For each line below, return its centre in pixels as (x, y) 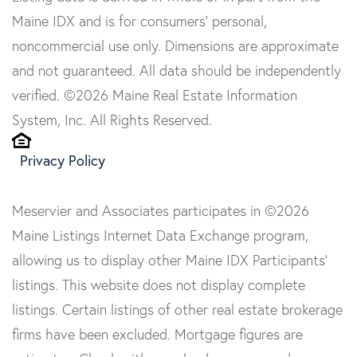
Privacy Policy (63, 161)
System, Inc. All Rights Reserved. (112, 120)
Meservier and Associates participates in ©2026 (161, 211)
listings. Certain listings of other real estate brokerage (177, 310)
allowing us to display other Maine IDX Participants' (170, 261)
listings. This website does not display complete (159, 285)
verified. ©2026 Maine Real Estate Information (155, 96)
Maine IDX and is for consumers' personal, (139, 22)
